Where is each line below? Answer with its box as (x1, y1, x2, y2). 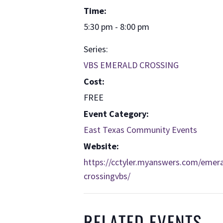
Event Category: (84, 108, 149, 120)
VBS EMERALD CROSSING (84, 59, 179, 71)
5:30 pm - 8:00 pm (84, 21, 149, 33)
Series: (84, 43, 108, 55)
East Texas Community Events (84, 124, 197, 136)
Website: (84, 140, 119, 152)
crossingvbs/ (84, 170, 130, 182)
